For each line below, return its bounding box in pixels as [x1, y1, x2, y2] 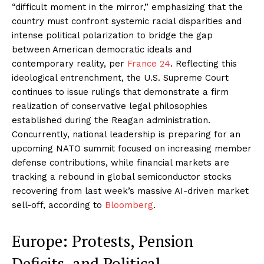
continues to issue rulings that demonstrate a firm [12, 86, 229, 97]
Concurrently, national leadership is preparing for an [12, 128, 240, 140]
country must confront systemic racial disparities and [12, 15, 242, 27]
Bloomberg [105, 199, 153, 210]
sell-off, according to [12, 199, 105, 210]
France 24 [127, 58, 170, 69]
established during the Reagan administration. [12, 114, 210, 126]
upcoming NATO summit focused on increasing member [12, 143, 252, 154]
